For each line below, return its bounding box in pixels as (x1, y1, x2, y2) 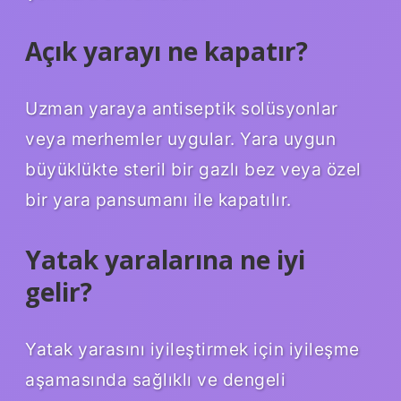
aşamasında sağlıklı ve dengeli (25, 368, 286, 390)
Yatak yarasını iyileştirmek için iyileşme (25, 337, 360, 360)
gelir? (25, 274, 92, 309)
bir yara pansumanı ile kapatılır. (25, 188, 292, 210)
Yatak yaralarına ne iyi (25, 242, 305, 277)
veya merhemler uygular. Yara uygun (25, 127, 336, 149)
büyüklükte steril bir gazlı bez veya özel (25, 158, 362, 180)
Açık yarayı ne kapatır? (25, 33, 308, 68)
